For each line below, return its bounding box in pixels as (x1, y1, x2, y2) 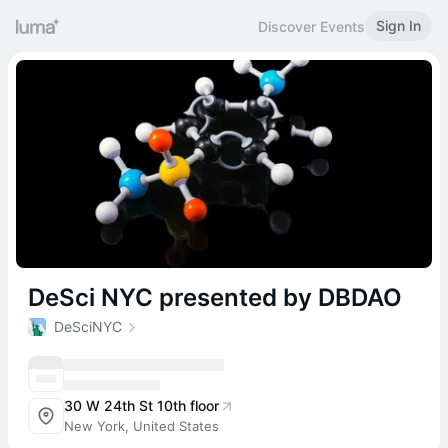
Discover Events (258, 17, 365, 35)
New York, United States (64, 418, 219, 434)
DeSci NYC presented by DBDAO (28, 283, 402, 312)
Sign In (376, 17, 421, 34)
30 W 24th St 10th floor (64, 397, 219, 414)
